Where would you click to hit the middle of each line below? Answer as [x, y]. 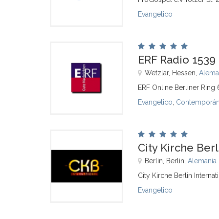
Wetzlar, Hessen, [172, 73]
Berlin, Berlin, [166, 161]
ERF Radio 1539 [177, 60]
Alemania [202, 161]
